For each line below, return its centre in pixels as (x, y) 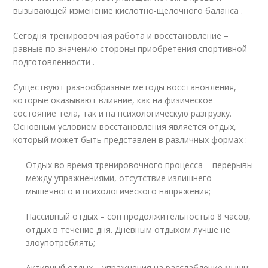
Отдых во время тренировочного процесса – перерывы (140, 165)
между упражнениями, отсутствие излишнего (119, 178)
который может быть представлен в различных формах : (130, 139)
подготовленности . (54, 62)
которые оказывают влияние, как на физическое (113, 100)
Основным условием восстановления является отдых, (125, 126)
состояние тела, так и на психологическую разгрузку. (123, 113)
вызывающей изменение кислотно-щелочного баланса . (128, 10)
